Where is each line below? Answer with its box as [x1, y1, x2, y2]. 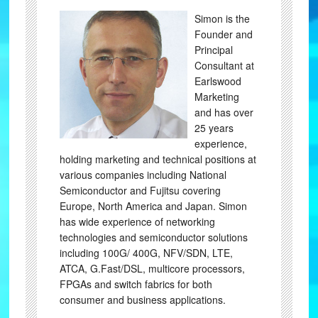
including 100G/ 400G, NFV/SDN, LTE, [59, 246, 233, 260]
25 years [194, 121, 234, 135]
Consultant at [194, 58, 254, 72]
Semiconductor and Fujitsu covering [59, 183, 221, 197]
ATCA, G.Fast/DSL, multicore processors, [59, 261, 245, 275]
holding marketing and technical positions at [59, 152, 256, 166]
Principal [194, 43, 233, 57]
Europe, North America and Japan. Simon [59, 199, 247, 213]
